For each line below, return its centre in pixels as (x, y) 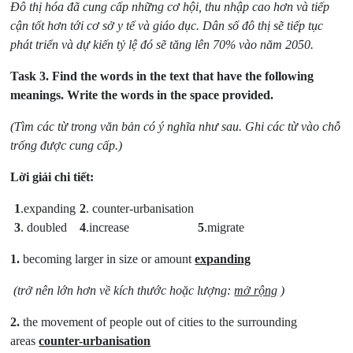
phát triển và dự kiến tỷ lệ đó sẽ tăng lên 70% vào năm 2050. (162, 45)
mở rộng (256, 291)
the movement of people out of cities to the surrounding (159, 322)
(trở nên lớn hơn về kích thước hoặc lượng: (124, 291)
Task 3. (30, 76)
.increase (108, 228)
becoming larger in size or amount (108, 259)
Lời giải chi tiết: (52, 177)
